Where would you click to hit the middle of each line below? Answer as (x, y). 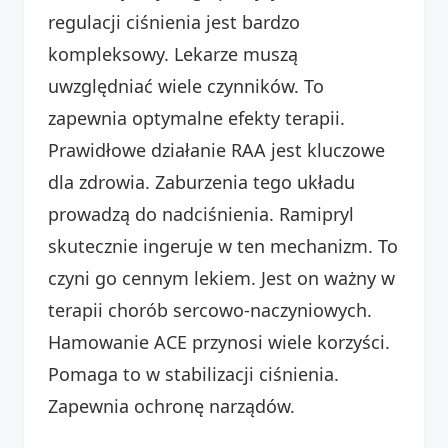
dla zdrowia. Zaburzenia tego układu (201, 181)
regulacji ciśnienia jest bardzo (174, 21)
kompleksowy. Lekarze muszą (173, 53)
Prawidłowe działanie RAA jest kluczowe (216, 149)
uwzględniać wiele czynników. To (186, 85)
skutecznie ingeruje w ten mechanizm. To (223, 245)
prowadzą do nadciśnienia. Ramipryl (201, 213)
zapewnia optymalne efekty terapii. (196, 117)
